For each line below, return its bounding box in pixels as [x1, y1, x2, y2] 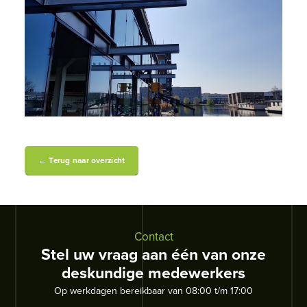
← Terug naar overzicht [38, 154, 125, 167]
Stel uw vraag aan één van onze [41, 243, 266, 265]
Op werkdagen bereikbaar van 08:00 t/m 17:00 [54, 284, 253, 297]
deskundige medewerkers [62, 261, 245, 284]
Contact [134, 228, 173, 245]
